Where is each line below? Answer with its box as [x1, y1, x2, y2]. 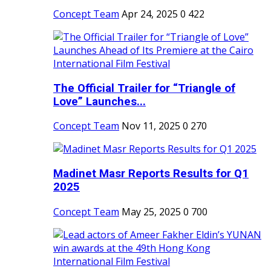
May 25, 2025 [122, 204, 181, 218]
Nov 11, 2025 [122, 119, 180, 133]
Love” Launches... [53, 94, 146, 108]
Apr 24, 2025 [122, 7, 178, 21]
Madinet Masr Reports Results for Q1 [53, 166, 249, 180]
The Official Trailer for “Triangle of [53, 81, 235, 95]
